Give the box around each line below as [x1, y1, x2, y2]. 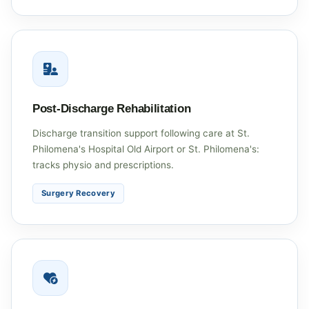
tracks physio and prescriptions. [32, 159, 174, 170]
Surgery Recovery [41, 188, 115, 198]
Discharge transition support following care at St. [32, 127, 250, 139]
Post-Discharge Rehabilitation [32, 101, 191, 115]
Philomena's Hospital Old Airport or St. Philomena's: [32, 143, 259, 154]
